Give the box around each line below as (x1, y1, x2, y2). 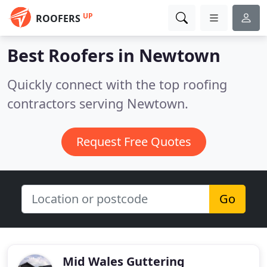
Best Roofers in (7, 44, 139, 67)
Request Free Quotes (76, 133, 191, 150)
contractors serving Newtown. (7, 95, 188, 112)
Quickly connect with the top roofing (7, 76, 227, 93)
